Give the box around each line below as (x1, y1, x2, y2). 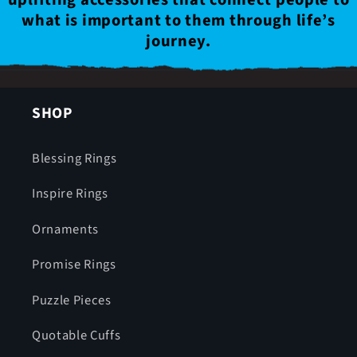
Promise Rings (32, 255, 116, 275)
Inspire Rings (32, 184, 108, 204)
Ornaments (32, 219, 99, 239)
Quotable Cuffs (32, 326, 121, 346)
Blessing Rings (32, 148, 117, 168)
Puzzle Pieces (32, 290, 112, 310)
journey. (146, 29, 211, 53)
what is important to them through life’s (22, 9, 335, 33)
